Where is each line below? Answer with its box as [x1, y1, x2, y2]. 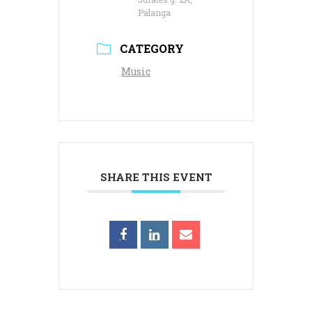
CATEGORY [120, 41, 184, 56]
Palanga [138, 7, 171, 19]
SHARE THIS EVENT [100, 170, 212, 185]
